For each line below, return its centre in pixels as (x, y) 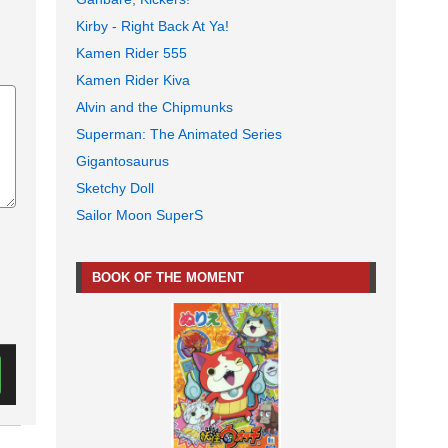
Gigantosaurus (122, 161)
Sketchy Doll (115, 188)
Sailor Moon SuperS (139, 215)
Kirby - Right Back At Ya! (152, 26)
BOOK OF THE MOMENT (168, 278)
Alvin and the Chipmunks (154, 107)
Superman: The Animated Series (179, 134)
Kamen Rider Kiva (133, 80)
